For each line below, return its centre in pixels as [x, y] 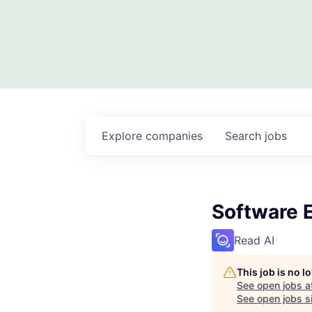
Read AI [254, 241]
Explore [124, 136]
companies [174, 136]
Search [245, 136]
